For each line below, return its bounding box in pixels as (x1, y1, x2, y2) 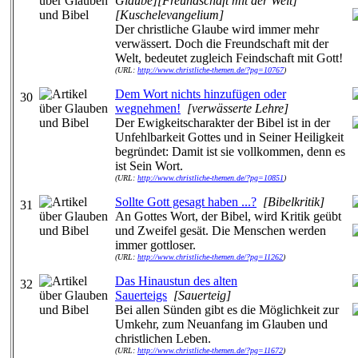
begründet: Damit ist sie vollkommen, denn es (115, 145, 345, 158)
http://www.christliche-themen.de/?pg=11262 (137, 253, 283, 261)
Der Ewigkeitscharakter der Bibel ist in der (115, 116, 330, 129)
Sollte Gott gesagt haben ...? (115, 195, 257, 209)
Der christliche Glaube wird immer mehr (115, 22, 319, 36)
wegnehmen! (115, 101, 181, 115)
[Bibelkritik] (263, 195, 324, 209)
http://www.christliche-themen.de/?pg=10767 (137, 66, 284, 74)
